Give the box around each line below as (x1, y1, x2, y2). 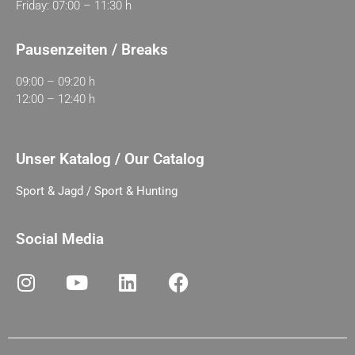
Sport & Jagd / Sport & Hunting (16, 184, 177, 198)
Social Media (16, 230, 104, 248)
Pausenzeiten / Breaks (16, 40, 168, 59)
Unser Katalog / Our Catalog (16, 150, 204, 168)
